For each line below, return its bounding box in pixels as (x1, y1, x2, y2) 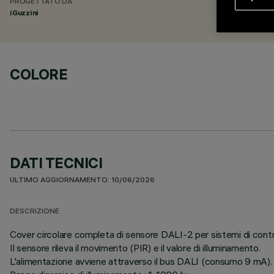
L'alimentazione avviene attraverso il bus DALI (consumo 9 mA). (10, 255, 272, 267)
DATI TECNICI (10, 154, 103, 172)
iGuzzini (10, 8, 39, 17)
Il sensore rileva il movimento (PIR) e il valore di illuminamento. (10, 242, 261, 254)
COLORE (10, 65, 68, 83)
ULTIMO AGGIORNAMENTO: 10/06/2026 (10, 177, 155, 185)
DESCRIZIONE (10, 208, 59, 216)
